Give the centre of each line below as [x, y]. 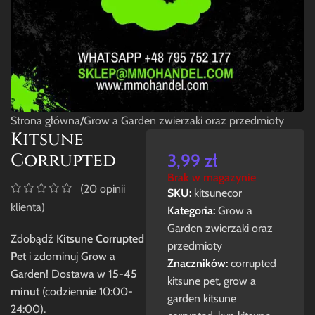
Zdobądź [33, 238]
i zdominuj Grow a [71, 256]
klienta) [28, 207]
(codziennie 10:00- [86, 291]
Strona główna [45, 120]
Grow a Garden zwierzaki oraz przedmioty [184, 120]
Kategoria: [191, 210]
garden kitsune [201, 298]
